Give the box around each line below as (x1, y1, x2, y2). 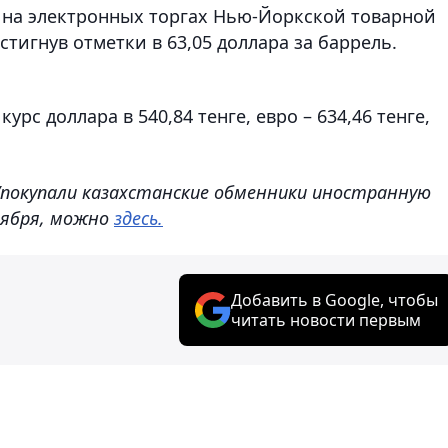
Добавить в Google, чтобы (231, 288, 438, 311)
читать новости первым (231, 308, 421, 331)
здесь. (114, 205, 163, 230)
